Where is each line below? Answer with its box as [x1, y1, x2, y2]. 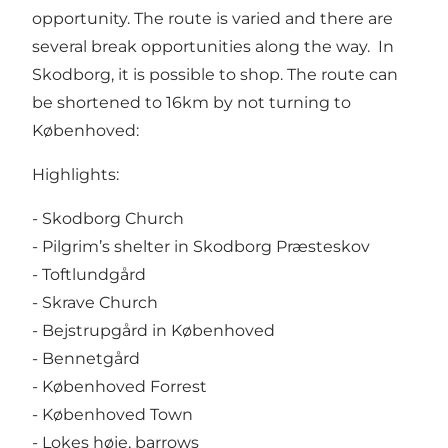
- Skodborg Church [32, 209, 184, 229]
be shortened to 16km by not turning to [32, 93, 351, 113]
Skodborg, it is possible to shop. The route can [32, 65, 398, 85]
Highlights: [32, 165, 119, 185]
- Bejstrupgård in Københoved [32, 321, 275, 341]
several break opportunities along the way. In [32, 37, 394, 57]
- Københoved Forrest [32, 377, 207, 397]
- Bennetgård [32, 349, 140, 369]
